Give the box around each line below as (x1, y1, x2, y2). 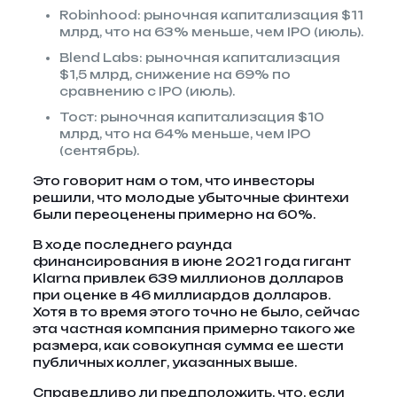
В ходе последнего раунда (32, 237, 232, 252)
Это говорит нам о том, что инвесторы (32, 174, 315, 188)
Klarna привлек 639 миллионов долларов (32, 271, 344, 285)
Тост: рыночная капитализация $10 (58, 110, 324, 124)
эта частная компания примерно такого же (32, 322, 355, 336)
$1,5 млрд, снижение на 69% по (58, 67, 291, 82)
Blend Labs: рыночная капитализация (58, 51, 340, 65)
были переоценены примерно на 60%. (32, 207, 315, 222)
